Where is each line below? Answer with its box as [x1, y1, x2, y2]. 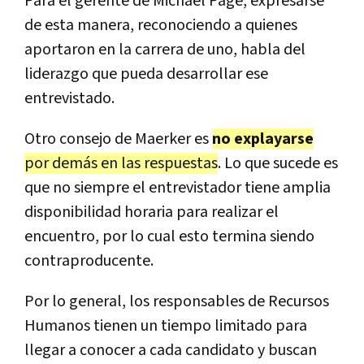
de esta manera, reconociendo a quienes [24, 15, 297, 37]
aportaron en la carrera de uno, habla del [24, 39, 305, 61]
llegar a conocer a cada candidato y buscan [24, 340, 317, 362]
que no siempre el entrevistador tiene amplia [24, 177, 331, 199]
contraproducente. [24, 250, 154, 272]
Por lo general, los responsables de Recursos [24, 291, 329, 313]
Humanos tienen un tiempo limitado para [24, 315, 307, 337]
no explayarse [212, 128, 314, 150]
